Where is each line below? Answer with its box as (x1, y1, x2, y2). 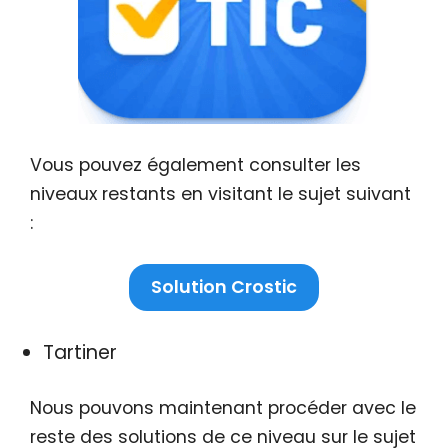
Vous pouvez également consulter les (30, 152, 361, 177)
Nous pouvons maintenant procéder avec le (30, 395, 416, 420)
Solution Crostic (151, 275, 297, 300)
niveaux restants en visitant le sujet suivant (30, 181, 411, 206)
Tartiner (42, 338, 117, 366)
